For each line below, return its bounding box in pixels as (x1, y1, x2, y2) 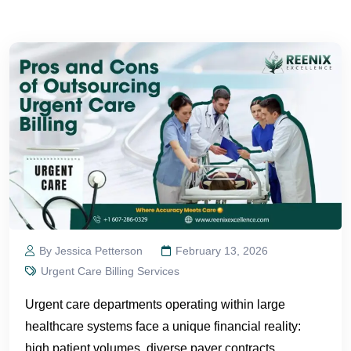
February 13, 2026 (175, 244, 268, 257)
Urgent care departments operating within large (25, 297, 285, 311)
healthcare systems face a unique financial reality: (25, 319, 301, 333)
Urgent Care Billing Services (41, 264, 179, 277)
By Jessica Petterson (39, 244, 143, 257)
